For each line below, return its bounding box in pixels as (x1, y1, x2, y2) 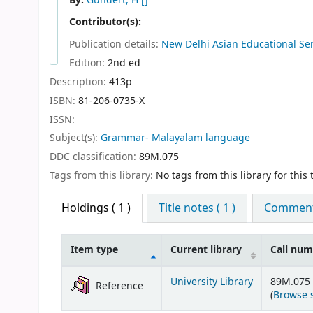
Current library (170, 242, 242, 257)
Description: (50, 75, 109, 90)
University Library (170, 274, 253, 289)
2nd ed (108, 56, 140, 71)
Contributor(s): (69, 14, 144, 29)
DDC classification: (50, 150, 139, 165)
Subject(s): (50, 131, 101, 146)
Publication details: (69, 37, 161, 52)
